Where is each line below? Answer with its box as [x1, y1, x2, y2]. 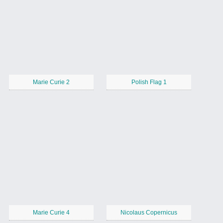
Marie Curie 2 [33, 79, 70, 86]
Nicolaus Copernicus [120, 209, 177, 217]
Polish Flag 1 [131, 79, 167, 86]
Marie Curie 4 [33, 209, 70, 217]
